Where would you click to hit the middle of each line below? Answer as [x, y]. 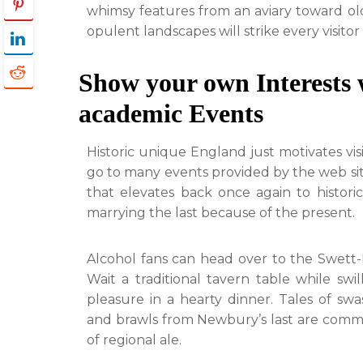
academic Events [171, 113]
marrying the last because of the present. [221, 213]
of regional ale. [134, 340]
